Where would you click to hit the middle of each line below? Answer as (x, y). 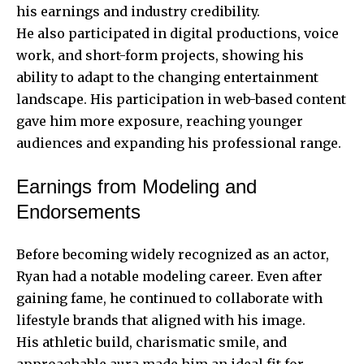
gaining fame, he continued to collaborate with (169, 298)
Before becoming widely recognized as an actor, (173, 254)
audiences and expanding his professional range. (179, 143)
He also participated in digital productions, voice (178, 33)
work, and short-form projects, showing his (160, 55)
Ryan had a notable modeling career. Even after (169, 276)
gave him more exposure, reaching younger (160, 121)
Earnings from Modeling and (136, 186)
